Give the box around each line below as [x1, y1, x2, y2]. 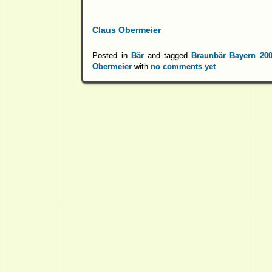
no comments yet [151, 61, 216, 71]
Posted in [92, 50, 131, 60]
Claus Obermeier [92, 24, 161, 35]
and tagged [143, 50, 192, 60]
